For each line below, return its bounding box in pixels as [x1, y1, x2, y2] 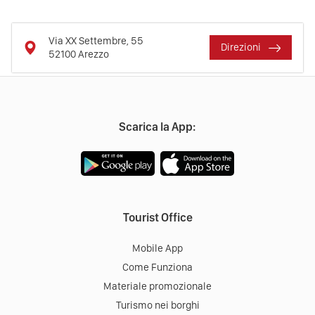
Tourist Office [122, 210, 193, 224]
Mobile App [132, 241, 183, 255]
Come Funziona [122, 260, 193, 274]
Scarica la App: [119, 119, 196, 134]
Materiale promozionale [103, 279, 212, 292]
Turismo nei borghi [115, 298, 200, 311]
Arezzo [78, 47, 109, 60]
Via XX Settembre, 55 [49, 34, 143, 47]
